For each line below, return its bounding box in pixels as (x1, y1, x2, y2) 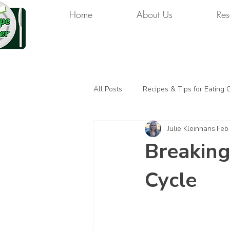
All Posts (93, 84, 122, 94)
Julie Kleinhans (167, 124, 215, 134)
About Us (137, 8, 172, 21)
